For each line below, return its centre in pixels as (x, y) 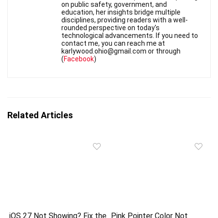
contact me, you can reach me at (113, 44)
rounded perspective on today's (110, 28)
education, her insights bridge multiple (121, 12)
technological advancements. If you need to (130, 36)
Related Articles (40, 115)
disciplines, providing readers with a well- (125, 20)
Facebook (79, 59)
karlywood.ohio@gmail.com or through (121, 51)
